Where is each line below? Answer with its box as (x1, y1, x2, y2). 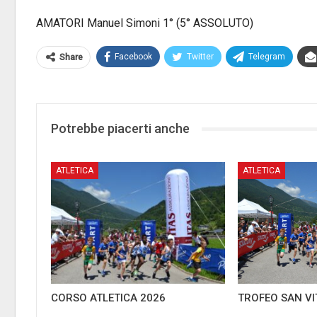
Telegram (248, 52, 285, 62)
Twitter (187, 52, 214, 62)
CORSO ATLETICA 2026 (51, 291, 166, 304)
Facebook (115, 52, 152, 62)
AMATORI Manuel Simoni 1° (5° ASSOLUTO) (36, 16, 253, 30)
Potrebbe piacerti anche (51, 121, 190, 136)
